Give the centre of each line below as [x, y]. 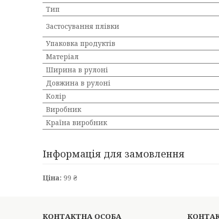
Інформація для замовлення [114, 154]
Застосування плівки [83, 26]
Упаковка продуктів [81, 43]
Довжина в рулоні [78, 83]
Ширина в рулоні [77, 70]
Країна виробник [77, 122]
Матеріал [62, 56]
